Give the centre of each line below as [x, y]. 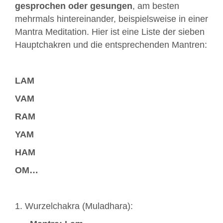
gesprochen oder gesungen [74, 6]
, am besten [156, 6]
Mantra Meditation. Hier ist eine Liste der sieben [110, 32]
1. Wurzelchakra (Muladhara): [74, 206]
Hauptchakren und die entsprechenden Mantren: [111, 45]
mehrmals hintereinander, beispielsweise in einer [111, 19]
